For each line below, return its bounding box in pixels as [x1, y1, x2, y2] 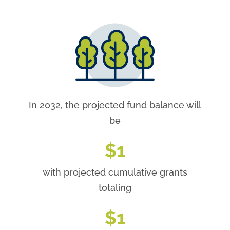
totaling [99, 182, 131, 193]
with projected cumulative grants [43, 167, 187, 178]
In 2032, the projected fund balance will [29, 100, 201, 110]
